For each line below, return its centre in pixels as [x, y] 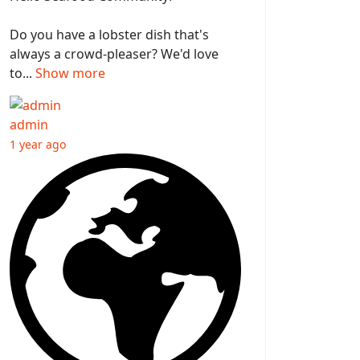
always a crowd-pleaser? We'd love [114, 54]
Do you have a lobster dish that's [109, 35]
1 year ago [38, 145]
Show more [70, 74]
